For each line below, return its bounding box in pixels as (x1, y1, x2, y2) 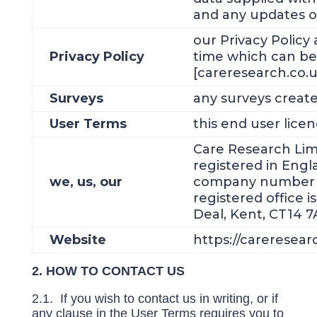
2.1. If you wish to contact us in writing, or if (31, 292, 278, 306)
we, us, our (49, 174, 122, 190)
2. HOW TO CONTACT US (31, 264, 185, 278)
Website (49, 232, 106, 248)
